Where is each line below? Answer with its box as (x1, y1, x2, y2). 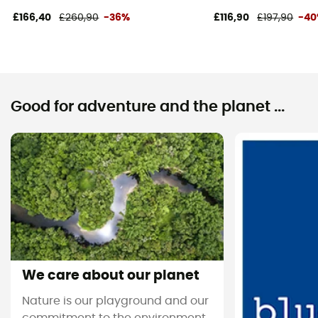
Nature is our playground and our (22, 295, 209, 307)
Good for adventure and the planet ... (11, 99, 285, 114)
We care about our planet (22, 268, 199, 283)
